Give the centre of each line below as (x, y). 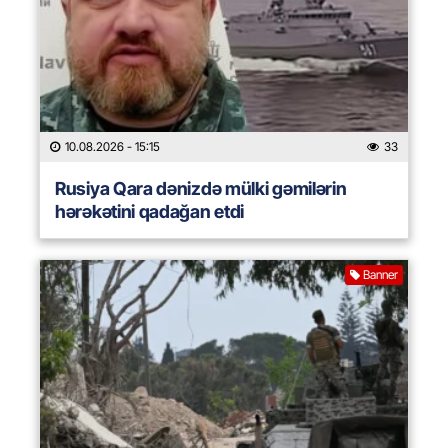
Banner (380, 275)
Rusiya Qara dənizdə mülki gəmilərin (201, 189)
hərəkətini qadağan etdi (150, 212)
